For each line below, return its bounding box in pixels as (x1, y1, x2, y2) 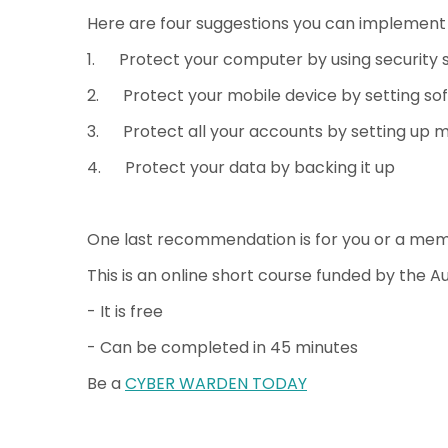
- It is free (87, 300, 163, 323)
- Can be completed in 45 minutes (87, 336, 358, 359)
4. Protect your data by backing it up (87, 156, 395, 179)
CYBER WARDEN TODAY (125, 372, 307, 395)
